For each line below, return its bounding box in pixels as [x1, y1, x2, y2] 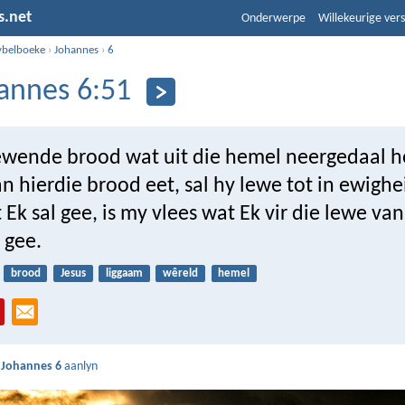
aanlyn [61, 360, 99, 374]
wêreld [163, 267, 199, 279]
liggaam [105, 267, 143, 279]
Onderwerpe [241, 12, 306, 25]
